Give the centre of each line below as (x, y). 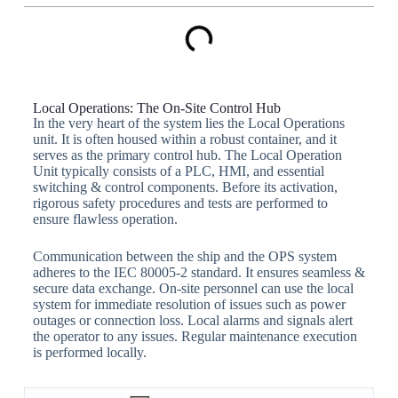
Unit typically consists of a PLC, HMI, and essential (178, 171)
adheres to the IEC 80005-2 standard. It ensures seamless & (199, 272)
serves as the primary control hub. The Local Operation (187, 155)
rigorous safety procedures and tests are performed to (180, 203)
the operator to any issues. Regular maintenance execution (195, 336)
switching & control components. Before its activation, (185, 187)
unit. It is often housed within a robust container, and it (184, 139)
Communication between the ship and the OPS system (184, 256)
